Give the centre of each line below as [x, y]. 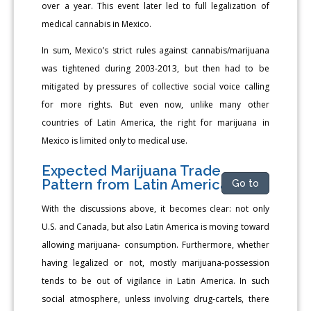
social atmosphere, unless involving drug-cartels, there [155, 299]
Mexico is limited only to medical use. [115, 140]
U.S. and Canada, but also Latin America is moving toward [155, 226]
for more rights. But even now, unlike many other [155, 104]
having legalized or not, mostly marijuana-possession [155, 262]
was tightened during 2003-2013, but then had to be [155, 68]
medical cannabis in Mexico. [97, 24]
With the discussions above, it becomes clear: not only [155, 208]
